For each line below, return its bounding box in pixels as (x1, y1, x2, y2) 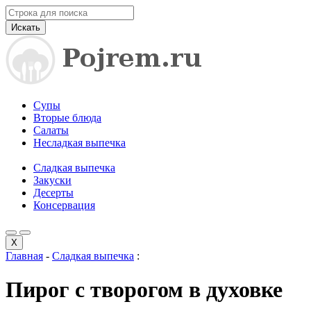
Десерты (33, 187, 74, 199)
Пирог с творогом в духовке (6, 277, 283, 303)
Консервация (33, 199, 95, 211)
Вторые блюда (33, 112, 101, 124)
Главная (6, 250, 43, 262)
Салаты (33, 124, 69, 136)
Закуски (33, 174, 72, 186)
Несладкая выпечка (33, 137, 126, 149)
